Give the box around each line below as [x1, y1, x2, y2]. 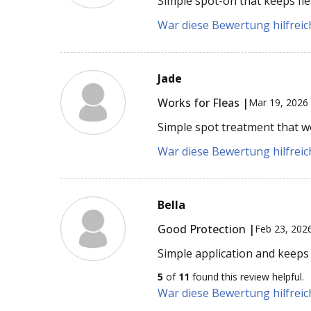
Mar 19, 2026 [249, 96, 309, 110]
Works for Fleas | [158, 94, 249, 110]
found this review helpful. [190, 269, 305, 283]
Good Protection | [158, 221, 255, 237]
